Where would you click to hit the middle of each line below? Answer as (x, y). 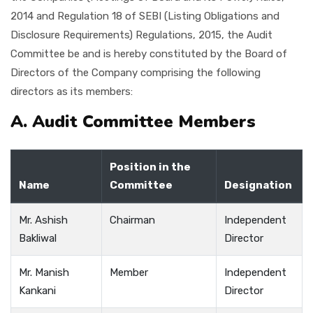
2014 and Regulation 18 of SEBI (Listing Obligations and (145, 16)
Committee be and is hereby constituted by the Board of (149, 53)
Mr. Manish (44, 272)
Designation (259, 185)
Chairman (133, 220)
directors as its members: (72, 91)
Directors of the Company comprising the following (136, 72)
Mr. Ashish (44, 220)
